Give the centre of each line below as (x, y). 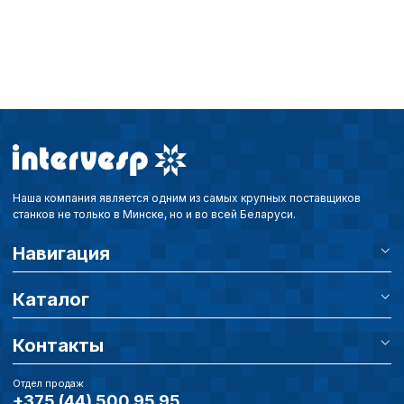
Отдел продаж (48, 383)
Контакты (58, 345)
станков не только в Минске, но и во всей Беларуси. (154, 214)
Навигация (61, 253)
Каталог (51, 299)
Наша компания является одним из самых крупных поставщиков (187, 197)
